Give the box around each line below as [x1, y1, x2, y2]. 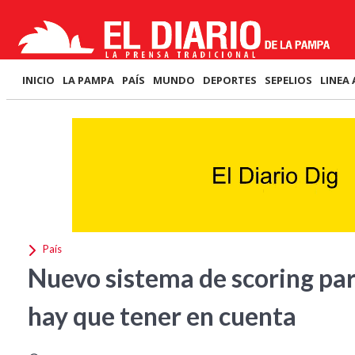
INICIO [22, 73, 55, 87]
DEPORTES [203, 73, 257, 87]
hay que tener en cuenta [28, 300, 296, 331]
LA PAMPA [63, 73, 114, 87]
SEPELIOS [265, 73, 312, 87]
